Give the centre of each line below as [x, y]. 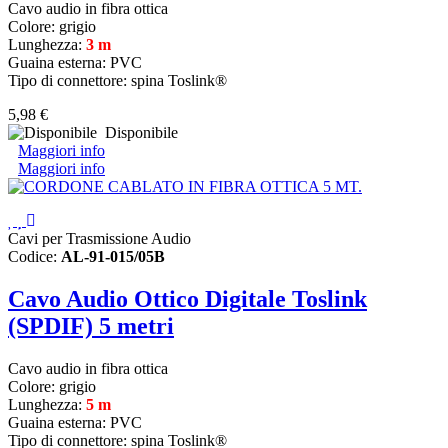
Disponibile [137, 132]
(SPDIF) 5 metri [91, 325]
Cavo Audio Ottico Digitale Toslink [187, 298]
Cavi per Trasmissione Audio [99, 238]
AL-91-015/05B [113, 256]
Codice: [34, 256]
